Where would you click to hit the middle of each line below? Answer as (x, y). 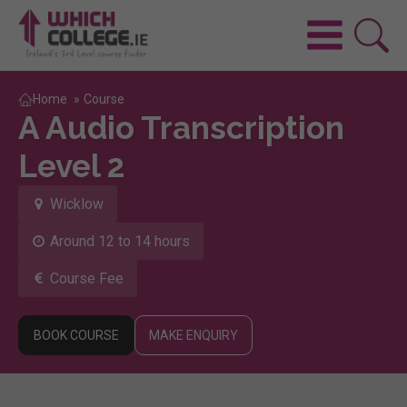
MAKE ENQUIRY (194, 335)
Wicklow (77, 203)
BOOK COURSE (76, 335)
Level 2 (72, 165)
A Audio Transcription (181, 127)
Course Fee (87, 278)
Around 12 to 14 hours (120, 241)
